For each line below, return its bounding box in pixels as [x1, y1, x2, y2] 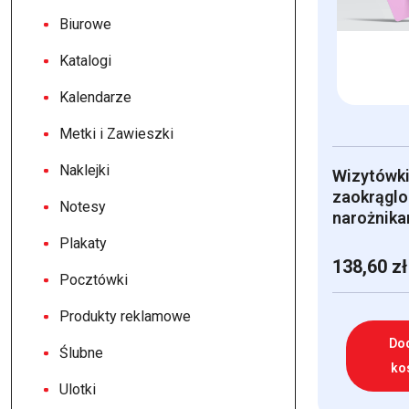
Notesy [59, 198, 106, 215]
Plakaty [59, 235, 107, 252]
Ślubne [59, 344, 103, 362]
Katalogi [59, 52, 111, 69]
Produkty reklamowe [59, 308, 191, 325]
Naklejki [59, 162, 110, 179]
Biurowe [59, 16, 111, 33]
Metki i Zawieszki [59, 125, 173, 142]
